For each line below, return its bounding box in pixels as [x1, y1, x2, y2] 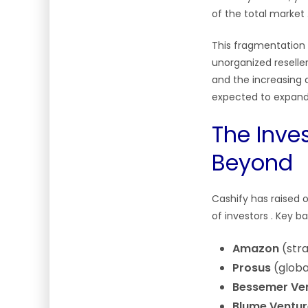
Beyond [212, 147, 293, 178]
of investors [212, 209, 271, 223]
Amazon [232, 241, 279, 256]
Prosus [232, 260, 271, 276]
